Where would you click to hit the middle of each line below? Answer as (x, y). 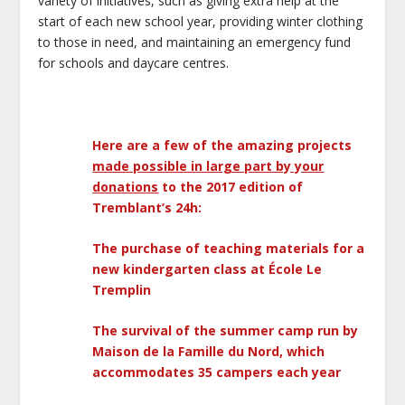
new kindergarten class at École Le (207, 268)
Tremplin (122, 289)
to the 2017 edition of (231, 186)
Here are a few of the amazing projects (222, 145)
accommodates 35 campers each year (217, 372)
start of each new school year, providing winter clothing (201, 21)
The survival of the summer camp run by (226, 331)
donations (126, 186)
